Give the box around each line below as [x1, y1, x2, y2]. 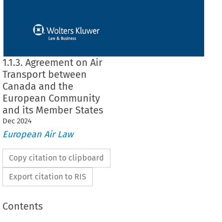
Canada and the [2, 80, 73, 92]
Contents [2, 200, 43, 213]
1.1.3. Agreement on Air [2, 56, 103, 68]
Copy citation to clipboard [8, 153, 104, 163]
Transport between [2, 68, 87, 80]
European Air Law [2, 129, 73, 140]
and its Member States [2, 104, 103, 116]
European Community [2, 92, 100, 104]
